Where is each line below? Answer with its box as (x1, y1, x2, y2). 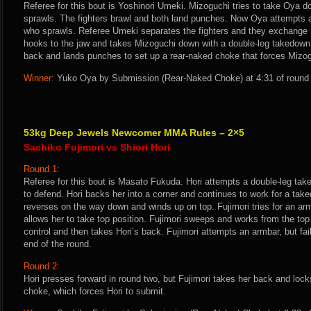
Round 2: (24, 261, 60, 271)
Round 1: (24, 164, 60, 174)
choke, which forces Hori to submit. (24, 286, 166, 296)
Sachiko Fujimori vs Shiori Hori (24, 142, 170, 153)
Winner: (24, 73, 54, 83)
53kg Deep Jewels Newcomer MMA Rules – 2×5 (24, 127, 244, 138)
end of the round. (24, 239, 92, 249)
